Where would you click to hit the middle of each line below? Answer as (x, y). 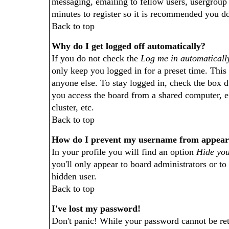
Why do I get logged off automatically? (129, 46)
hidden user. (74, 176)
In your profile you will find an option (124, 152)
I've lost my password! (96, 209)
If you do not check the (96, 58)
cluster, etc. (73, 107)
